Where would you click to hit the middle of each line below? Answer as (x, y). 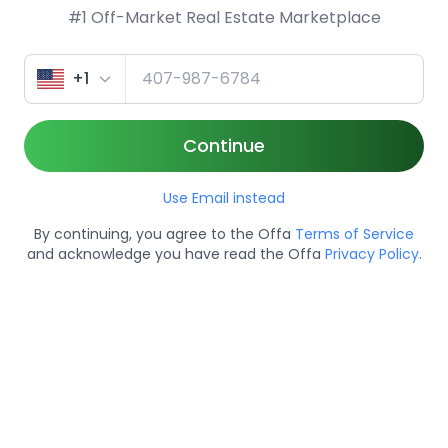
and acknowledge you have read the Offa (175, 254)
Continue (224, 145)
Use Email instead (224, 198)
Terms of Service (354, 234)
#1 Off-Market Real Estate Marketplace (224, 17)
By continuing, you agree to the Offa (164, 234)
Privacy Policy (371, 254)
